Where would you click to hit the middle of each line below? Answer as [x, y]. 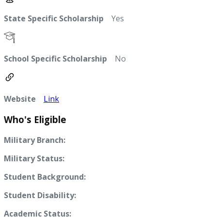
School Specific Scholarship [55, 59]
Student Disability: [40, 195]
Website [20, 99]
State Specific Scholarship [54, 19]
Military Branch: [35, 140]
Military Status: [34, 158]
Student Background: [45, 177]
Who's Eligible [35, 120]
